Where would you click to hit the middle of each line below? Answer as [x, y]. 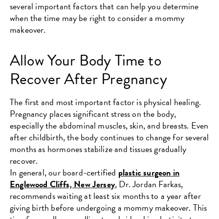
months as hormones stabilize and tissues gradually [98, 149]
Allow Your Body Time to [86, 60]
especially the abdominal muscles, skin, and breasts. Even [109, 125]
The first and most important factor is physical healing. [106, 102]
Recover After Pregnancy [88, 79]
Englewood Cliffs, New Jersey [63, 184]
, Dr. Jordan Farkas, [149, 184]
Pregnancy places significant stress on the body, [93, 113]
